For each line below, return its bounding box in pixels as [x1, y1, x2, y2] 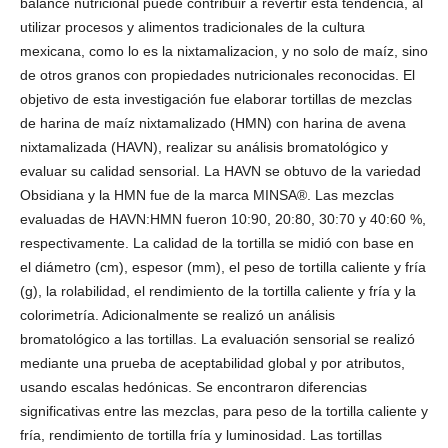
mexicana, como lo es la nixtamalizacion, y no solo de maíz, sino [20, 42, 428, 59]
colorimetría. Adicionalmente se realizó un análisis [20, 306, 335, 323]
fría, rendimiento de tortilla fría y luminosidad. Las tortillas [20, 426, 382, 443]
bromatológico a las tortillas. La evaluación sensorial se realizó [20, 330, 415, 347]
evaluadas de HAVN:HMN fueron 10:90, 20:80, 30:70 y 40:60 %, [20, 210, 426, 227]
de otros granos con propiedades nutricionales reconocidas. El [20, 66, 415, 83]
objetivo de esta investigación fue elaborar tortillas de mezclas [20, 90, 412, 107]
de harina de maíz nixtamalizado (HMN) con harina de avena [20, 114, 406, 131]
